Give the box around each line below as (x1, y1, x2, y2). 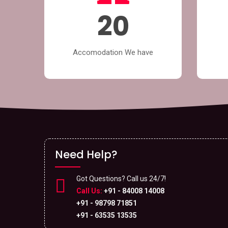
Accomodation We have (73, 47, 153, 57)
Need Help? (55, 147, 118, 162)
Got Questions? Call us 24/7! (76, 174, 166, 183)
